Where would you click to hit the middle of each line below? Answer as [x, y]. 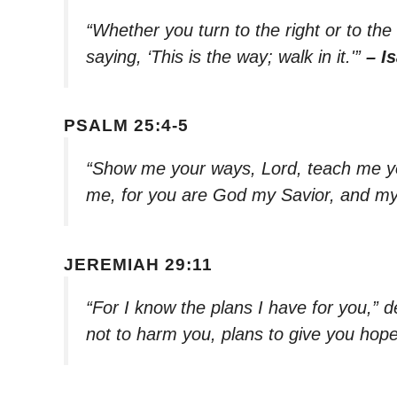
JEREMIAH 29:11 [138, 264]
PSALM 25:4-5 [126, 126]
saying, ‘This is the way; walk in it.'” [226, 56]
